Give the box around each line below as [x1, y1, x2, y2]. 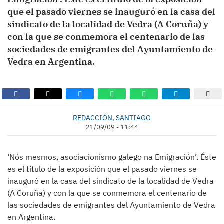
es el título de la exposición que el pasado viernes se [7, 164, 197, 174]
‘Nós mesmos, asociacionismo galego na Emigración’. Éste [7, 152, 216, 162]
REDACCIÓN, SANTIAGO [73, 113, 151, 122]
